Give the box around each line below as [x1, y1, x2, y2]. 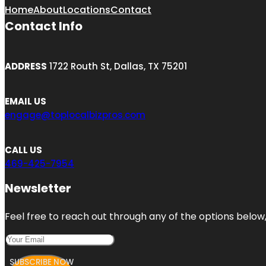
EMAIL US [5, 95, 46, 108]
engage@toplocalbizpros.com [5, 109, 145, 122]
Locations [63, 3, 110, 17]
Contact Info [5, 18, 83, 35]
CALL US [5, 144, 42, 157]
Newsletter [5, 180, 71, 197]
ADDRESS [5, 60, 47, 73]
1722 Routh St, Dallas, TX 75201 [47, 60, 187, 73]
